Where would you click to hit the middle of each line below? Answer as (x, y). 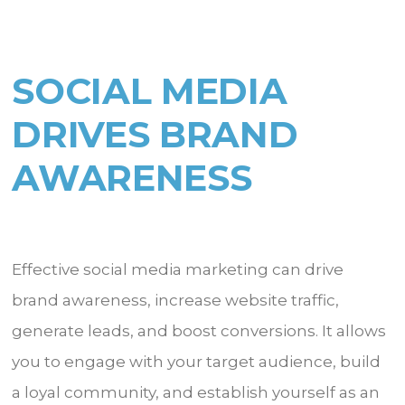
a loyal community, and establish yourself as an (196, 392)
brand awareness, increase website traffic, (176, 300)
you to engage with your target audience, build (197, 361)
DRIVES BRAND (155, 134)
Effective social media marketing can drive (178, 269)
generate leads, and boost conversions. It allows (199, 330)
